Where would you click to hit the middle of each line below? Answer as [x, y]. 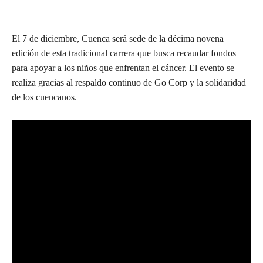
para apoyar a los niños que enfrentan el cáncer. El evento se [123, 68]
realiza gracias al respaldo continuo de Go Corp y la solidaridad [129, 83]
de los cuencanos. [44, 97]
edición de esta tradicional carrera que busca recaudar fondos [124, 53]
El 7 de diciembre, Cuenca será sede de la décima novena [118, 39]
